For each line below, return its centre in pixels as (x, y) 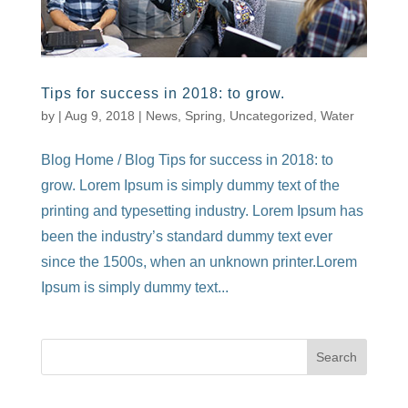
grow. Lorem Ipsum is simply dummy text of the (190, 186)
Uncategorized (271, 116)
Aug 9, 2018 (99, 116)
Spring (203, 116)
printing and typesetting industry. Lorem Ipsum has (202, 211)
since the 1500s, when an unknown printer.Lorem (199, 262)
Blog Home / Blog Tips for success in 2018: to (187, 160)
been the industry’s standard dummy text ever (186, 237)
